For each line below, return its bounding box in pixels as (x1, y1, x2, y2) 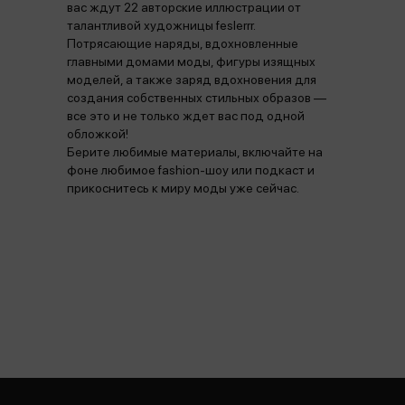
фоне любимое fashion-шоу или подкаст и (67, 163, 315, 177)
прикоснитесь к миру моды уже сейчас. (67, 181, 299, 195)
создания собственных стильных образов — (67, 90, 326, 105)
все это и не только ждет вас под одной (67, 108, 305, 123)
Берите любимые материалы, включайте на (67, 145, 323, 159)
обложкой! (67, 127, 128, 141)
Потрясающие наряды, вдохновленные (67, 36, 298, 51)
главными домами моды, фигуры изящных (67, 54, 316, 69)
